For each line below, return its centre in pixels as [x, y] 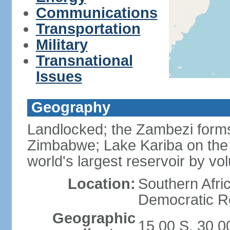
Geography [71, 107]
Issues [59, 76]
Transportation [88, 29]
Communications [97, 13]
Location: [101, 184]
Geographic [94, 218]
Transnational [84, 61]
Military [62, 45]
